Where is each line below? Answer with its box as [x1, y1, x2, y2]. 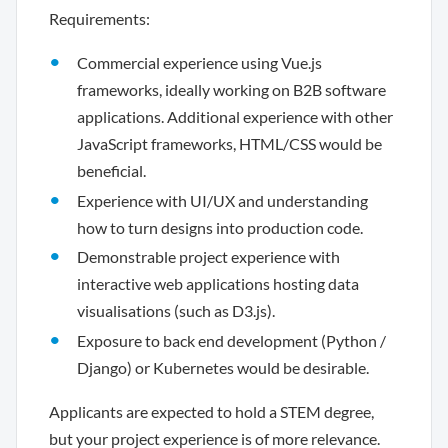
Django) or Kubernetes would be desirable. [77, 357, 369, 377]
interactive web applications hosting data [77, 274, 359, 294]
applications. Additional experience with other [77, 107, 393, 126]
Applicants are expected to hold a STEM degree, [49, 402, 374, 422]
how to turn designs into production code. [77, 217, 363, 237]
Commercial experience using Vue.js [77, 53, 322, 72]
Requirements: [49, 9, 150, 28]
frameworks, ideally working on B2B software [77, 80, 386, 99]
